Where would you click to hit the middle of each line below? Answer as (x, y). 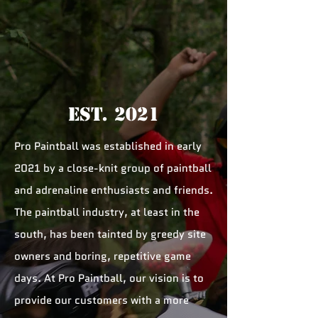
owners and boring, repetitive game (103, 256)
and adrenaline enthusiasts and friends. (114, 190)
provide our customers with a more (102, 300)
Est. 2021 (114, 114)
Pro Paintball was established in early (108, 146)
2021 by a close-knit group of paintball (113, 168)
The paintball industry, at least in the (107, 212)
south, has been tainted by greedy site (110, 234)
